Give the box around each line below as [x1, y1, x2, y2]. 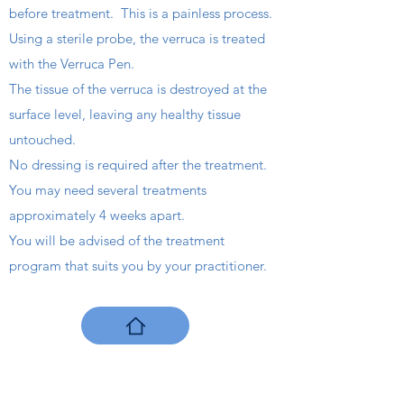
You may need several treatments [9, 181, 207, 198]
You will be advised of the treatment [9, 232, 225, 249]
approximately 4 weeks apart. [9, 207, 185, 224]
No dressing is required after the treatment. [9, 156, 267, 173]
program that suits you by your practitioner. [9, 257, 267, 274]
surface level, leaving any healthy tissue [9, 106, 241, 123]
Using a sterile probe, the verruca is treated [9, 30, 265, 47]
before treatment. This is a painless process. [9, 5, 272, 22]
